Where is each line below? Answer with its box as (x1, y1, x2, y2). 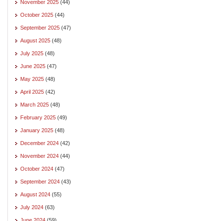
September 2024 (20, 178, 60, 184)
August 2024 (20, 191, 50, 197)
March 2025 (20, 101, 49, 108)
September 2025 (20, 24, 60, 31)
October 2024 (20, 165, 53, 172)
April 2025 (20, 88, 44, 95)
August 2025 (20, 37, 50, 43)
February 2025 (20, 114, 56, 120)
